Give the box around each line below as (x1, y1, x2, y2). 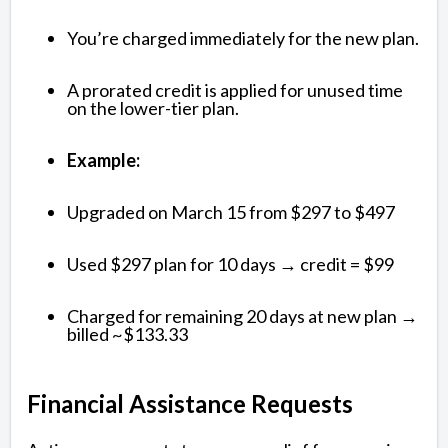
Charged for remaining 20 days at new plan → (67, 304, 418, 327)
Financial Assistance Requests (27, 388, 353, 418)
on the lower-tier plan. (67, 96, 239, 119)
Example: (67, 148, 140, 171)
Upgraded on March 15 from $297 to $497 (67, 200, 395, 223)
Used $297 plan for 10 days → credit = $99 (67, 252, 394, 275)
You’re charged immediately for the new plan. (67, 26, 419, 49)
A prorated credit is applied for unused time (67, 78, 403, 101)
